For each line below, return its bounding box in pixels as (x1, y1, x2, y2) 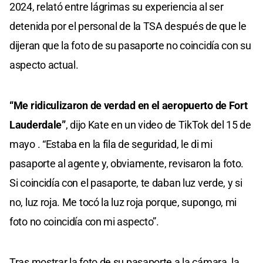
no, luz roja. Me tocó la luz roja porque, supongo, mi (9, 195, 237, 208)
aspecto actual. (9, 58, 79, 71)
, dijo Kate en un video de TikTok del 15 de (65, 118, 251, 131)
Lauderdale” (9, 118, 66, 131)
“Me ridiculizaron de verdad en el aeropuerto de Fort (9, 99, 248, 112)
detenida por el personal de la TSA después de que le (9, 19, 247, 32)
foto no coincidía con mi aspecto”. (9, 215, 159, 228)
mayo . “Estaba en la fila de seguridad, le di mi (9, 137, 213, 150)
